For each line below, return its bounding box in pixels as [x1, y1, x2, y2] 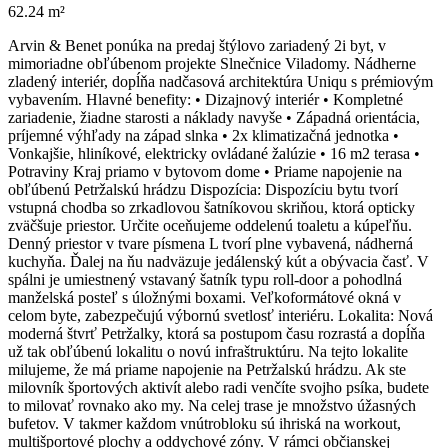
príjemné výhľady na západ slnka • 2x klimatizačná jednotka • [8, 127, 399, 145]
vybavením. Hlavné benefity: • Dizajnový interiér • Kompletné [8, 91, 403, 109]
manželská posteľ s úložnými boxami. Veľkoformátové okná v [8, 289, 401, 307]
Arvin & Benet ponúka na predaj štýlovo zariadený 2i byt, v [8, 37, 386, 55]
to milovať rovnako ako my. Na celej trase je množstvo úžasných [8, 397, 416, 415]
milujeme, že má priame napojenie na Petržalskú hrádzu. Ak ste [8, 361, 406, 379]
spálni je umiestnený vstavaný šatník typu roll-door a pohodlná [8, 271, 402, 289]
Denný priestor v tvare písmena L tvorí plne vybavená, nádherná [8, 235, 413, 253]
